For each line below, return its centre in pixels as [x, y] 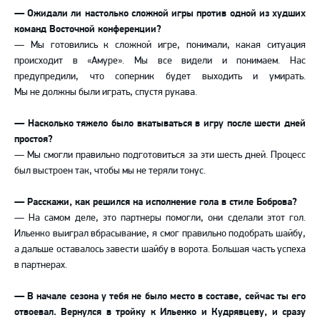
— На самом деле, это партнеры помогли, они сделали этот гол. [160, 217]
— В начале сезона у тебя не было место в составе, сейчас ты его [160, 296]
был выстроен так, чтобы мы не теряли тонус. [110, 170]
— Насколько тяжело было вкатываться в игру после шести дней [160, 123]
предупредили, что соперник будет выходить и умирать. [160, 76]
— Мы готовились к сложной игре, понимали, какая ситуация [160, 45]
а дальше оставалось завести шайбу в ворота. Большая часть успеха [160, 249]
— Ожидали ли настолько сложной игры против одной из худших [160, 13]
